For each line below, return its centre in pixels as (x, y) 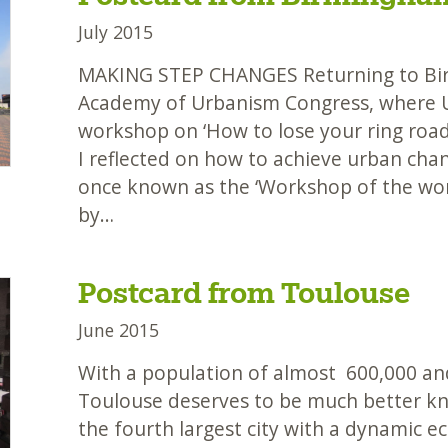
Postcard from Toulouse (243, 293)
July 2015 (115, 32)
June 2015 (118, 330)
